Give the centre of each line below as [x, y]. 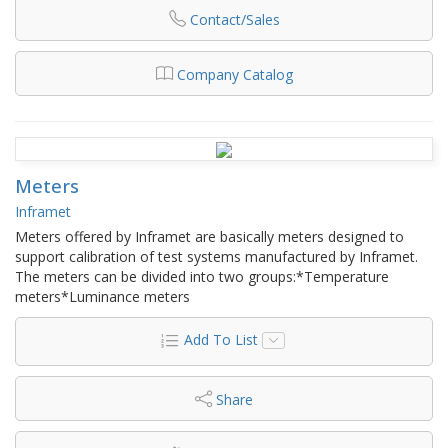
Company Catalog [234, 74]
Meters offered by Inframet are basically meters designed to [209, 236]
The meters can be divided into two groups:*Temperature [202, 276]
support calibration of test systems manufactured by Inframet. [216, 256]
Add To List [220, 339]
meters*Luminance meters [102, 296]
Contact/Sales [234, 19]
